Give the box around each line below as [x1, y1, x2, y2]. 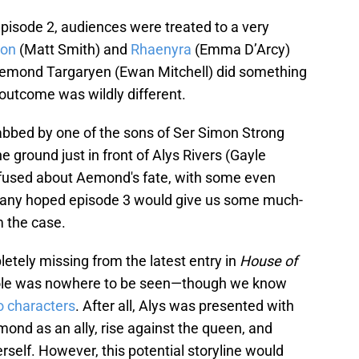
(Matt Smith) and [19, 40, 131, 58]
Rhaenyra [131, 40, 195, 58]
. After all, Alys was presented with [75, 296, 294, 314]
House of [240, 252, 297, 269]
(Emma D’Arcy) [195, 40, 290, 58]
